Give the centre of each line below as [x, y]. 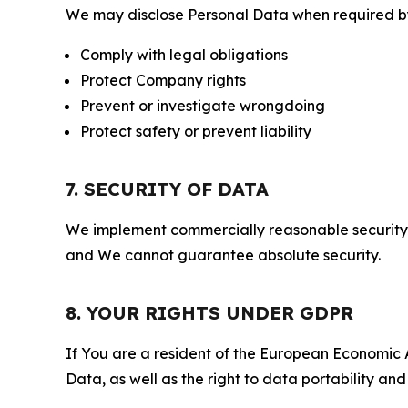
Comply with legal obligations [184, 55]
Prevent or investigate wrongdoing [203, 106]
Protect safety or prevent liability [196, 131]
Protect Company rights [163, 80]
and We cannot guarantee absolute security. [223, 255]
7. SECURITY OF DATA [167, 189]
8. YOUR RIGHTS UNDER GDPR [209, 313]
